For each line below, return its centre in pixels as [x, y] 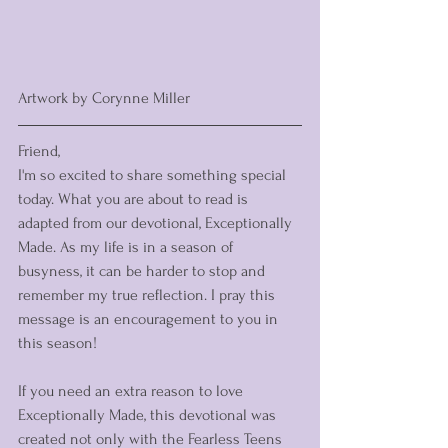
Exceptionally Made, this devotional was [149, 415]
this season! [57, 343]
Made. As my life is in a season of [127, 247]
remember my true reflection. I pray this [148, 295]
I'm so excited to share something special [154, 175]
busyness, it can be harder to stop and [143, 271]
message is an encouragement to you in [150, 319]
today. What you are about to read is [135, 199]
